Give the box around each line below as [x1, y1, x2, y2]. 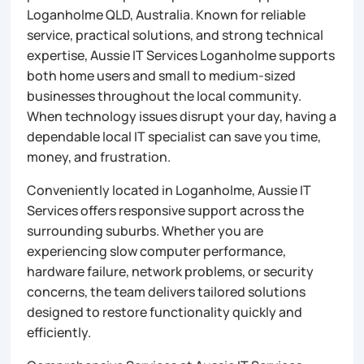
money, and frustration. [27, 147, 171, 166]
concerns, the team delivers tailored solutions [27, 282, 306, 301]
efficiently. [27, 323, 92, 341]
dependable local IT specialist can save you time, [27, 127, 322, 145]
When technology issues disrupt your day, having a [27, 106, 337, 125]
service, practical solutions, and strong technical [27, 25, 324, 44]
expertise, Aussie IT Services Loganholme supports [27, 45, 336, 64]
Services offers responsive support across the [27, 201, 305, 219]
